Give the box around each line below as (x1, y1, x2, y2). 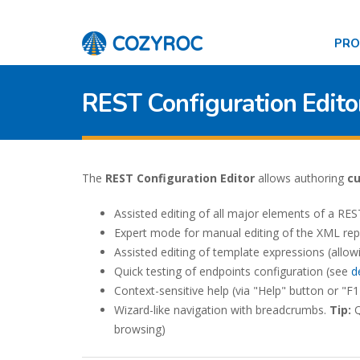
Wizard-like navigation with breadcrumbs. (114, 302, 329, 317)
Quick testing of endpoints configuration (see (114, 264, 351, 279)
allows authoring (255, 170, 347, 186)
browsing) (114, 321, 166, 337)
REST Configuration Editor (105, 170, 255, 186)
